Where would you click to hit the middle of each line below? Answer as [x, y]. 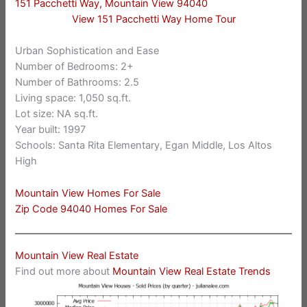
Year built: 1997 [51, 130]
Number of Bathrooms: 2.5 [77, 83]
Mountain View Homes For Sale [88, 193]
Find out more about [64, 271]
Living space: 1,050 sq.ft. [73, 98]
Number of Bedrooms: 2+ [75, 67]
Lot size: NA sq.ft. [57, 114]
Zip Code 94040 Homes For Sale [91, 209]
